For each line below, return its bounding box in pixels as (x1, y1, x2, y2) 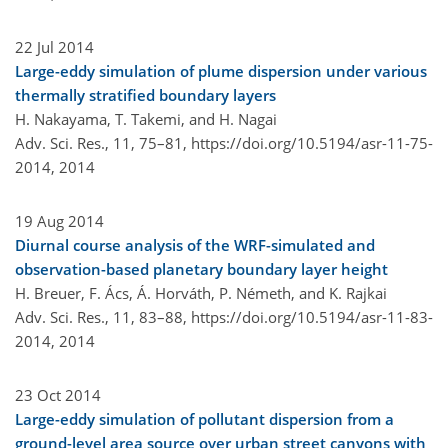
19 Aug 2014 (15, 210, 104, 231)
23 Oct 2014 (15, 384, 101, 405)
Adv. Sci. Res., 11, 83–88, (15, 306, 191, 327)
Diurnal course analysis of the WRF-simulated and (15, 234, 375, 255)
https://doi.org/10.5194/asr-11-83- (191, 306, 433, 327)
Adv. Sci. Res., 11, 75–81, (15, 132, 191, 153)
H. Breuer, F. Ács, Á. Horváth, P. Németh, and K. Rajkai (15, 282, 387, 303)
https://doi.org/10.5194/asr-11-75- (191, 132, 433, 153)
